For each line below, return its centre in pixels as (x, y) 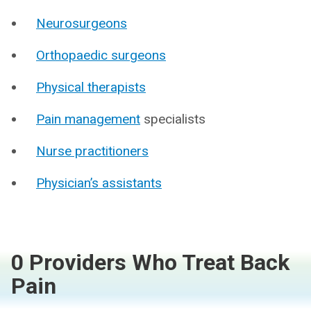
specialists (173, 119)
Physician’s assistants (99, 183)
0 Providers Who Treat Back (150, 262)
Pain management (88, 119)
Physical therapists (91, 87)
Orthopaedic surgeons (101, 55)
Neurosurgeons (82, 23)
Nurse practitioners (92, 151)
